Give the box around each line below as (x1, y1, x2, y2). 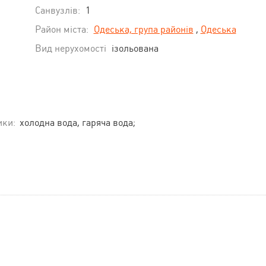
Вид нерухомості (34, 42, 106, 54)
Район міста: (34, 23, 88, 35)
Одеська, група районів (93, 23, 194, 35)
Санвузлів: (34, 4, 80, 16)
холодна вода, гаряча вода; (20, 116, 135, 128)
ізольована (111, 42, 159, 54)
